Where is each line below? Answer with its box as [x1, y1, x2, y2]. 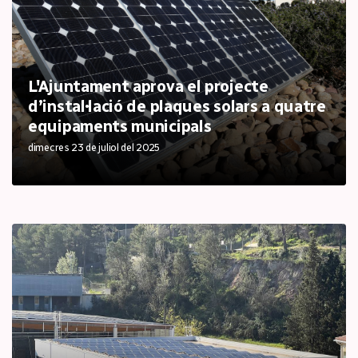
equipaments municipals [28, 117, 212, 136]
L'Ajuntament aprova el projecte [28, 77, 268, 96]
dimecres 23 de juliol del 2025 [28, 141, 161, 153]
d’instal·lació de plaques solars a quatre [28, 97, 326, 116]
